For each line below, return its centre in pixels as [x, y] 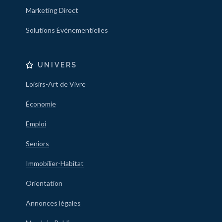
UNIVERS [57, 65]
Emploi [36, 124]
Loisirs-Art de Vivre [55, 84]
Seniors [37, 143]
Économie [41, 104]
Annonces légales [53, 203]
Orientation [44, 183]
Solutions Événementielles [67, 30]
